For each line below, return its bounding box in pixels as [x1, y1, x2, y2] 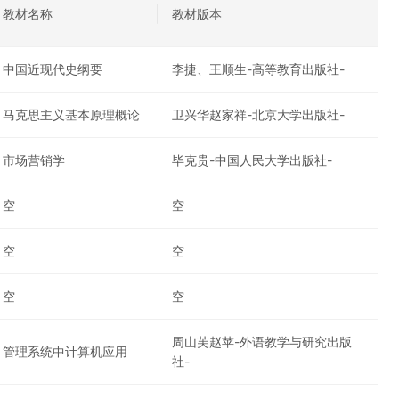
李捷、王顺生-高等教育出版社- [172, 61, 345, 77]
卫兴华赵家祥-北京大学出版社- [172, 107, 345, 122]
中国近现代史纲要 [3, 61, 102, 77]
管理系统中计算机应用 [3, 344, 127, 359]
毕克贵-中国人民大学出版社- [172, 152, 332, 167]
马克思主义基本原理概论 [3, 107, 140, 122]
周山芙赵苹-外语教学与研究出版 [172, 334, 352, 349]
